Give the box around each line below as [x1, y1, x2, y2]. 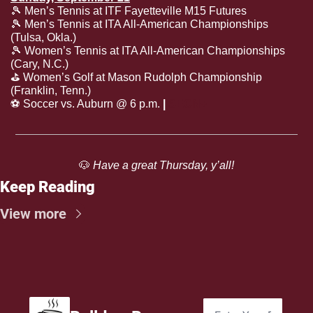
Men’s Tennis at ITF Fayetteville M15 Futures [22, 5, 247, 17]
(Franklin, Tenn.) [10, 85, 91, 97]
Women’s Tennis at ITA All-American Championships [22, 45, 285, 57]
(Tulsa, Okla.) [10, 31, 76, 44]
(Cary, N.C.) [10, 58, 68, 71]
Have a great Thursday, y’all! [90, 159, 234, 172]
